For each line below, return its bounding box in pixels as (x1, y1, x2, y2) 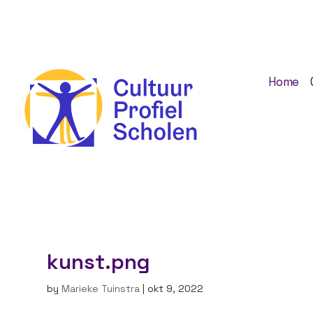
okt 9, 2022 (147, 282, 204, 296)
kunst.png (47, 248, 151, 276)
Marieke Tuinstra (61, 282, 140, 296)
